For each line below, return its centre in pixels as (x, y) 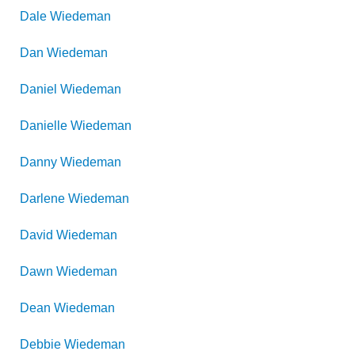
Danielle (44, 126)
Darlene (42, 198)
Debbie (40, 344)
